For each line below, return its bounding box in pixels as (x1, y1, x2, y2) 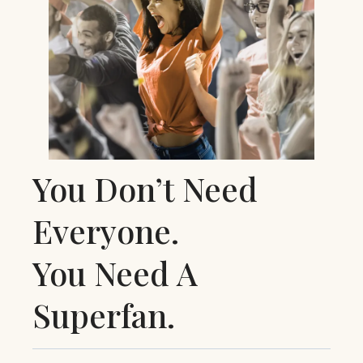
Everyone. (32, 208, 187, 252)
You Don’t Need (32, 166, 258, 210)
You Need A (32, 250, 198, 294)
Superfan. (32, 293, 175, 336)
